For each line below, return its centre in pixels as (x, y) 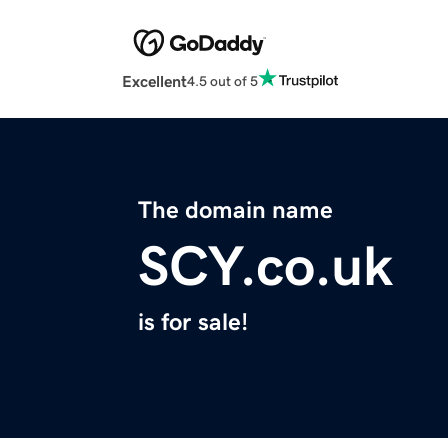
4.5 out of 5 (222, 80)
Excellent (154, 81)
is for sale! (193, 322)
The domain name (235, 210)
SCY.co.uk (265, 266)
